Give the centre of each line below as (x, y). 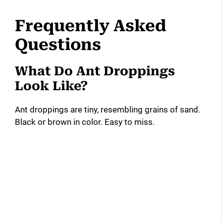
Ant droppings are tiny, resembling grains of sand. (108, 109)
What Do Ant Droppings (95, 71)
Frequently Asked (90, 26)
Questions (58, 44)
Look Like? (51, 86)
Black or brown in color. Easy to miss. (85, 122)
